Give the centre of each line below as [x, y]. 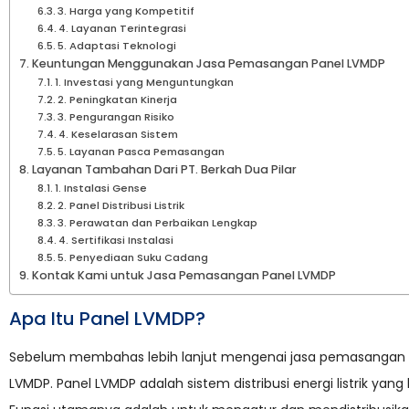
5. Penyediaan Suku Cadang [133, 257]
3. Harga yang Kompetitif [126, 10]
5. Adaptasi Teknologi [117, 45]
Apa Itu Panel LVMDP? [107, 318]
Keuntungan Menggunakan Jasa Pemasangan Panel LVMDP [208, 63]
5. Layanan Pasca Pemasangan [142, 151]
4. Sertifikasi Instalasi [116, 240]
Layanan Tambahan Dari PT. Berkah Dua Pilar [164, 169]
